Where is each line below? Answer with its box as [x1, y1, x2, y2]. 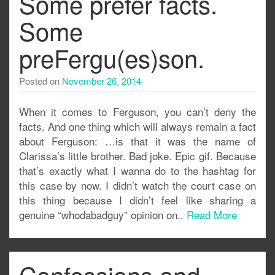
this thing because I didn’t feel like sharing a [19, 192, 256, 207]
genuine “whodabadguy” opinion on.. [19, 207, 187, 222]
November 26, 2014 [62, 74, 141, 87]
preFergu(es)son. [19, 40, 204, 75]
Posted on [19, 74, 62, 87]
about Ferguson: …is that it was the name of [19, 133, 256, 149]
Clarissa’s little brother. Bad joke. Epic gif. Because [19, 148, 256, 163]
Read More [187, 207, 237, 222]
